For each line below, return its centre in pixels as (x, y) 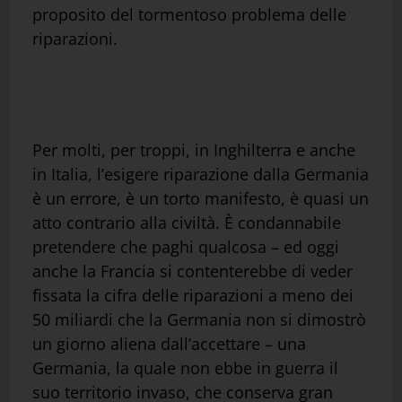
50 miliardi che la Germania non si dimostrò (199, 319)
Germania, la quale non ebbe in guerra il (185, 367)
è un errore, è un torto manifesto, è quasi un (201, 198)
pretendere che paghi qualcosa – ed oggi (186, 246)
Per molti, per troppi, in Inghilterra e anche (194, 149)
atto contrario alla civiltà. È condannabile (187, 222)
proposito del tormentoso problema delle (189, 14)
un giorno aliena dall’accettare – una (169, 343)
